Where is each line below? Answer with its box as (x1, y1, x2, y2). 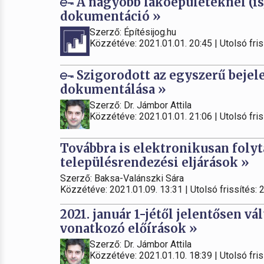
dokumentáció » (60, 9, 161, 24)
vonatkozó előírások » (60, 221, 197, 236)
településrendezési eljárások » (60, 155, 249, 170)
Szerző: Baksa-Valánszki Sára (60, 173, 184, 184)
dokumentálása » (60, 82, 166, 97)
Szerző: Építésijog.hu (90, 27, 176, 38)
